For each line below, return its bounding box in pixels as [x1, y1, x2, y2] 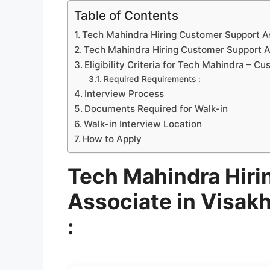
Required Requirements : [103, 74, 201, 84]
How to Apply [83, 133, 142, 145]
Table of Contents [74, 7, 178, 23]
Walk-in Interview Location [84, 118, 202, 130]
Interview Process [84, 87, 165, 99]
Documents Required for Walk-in [84, 102, 228, 115]
